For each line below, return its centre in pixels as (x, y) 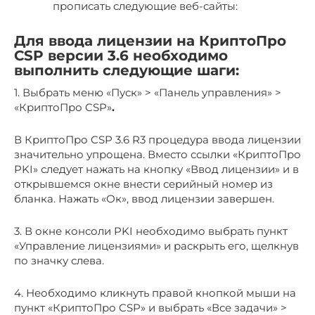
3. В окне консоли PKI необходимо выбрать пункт (151, 231)
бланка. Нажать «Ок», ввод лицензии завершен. (144, 199)
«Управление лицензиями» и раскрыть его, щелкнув (156, 246)
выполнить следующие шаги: (127, 71)
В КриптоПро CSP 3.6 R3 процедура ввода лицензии (157, 140)
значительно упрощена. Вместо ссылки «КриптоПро (157, 154)
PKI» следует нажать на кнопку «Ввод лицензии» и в (156, 169)
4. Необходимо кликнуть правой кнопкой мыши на (155, 293)
